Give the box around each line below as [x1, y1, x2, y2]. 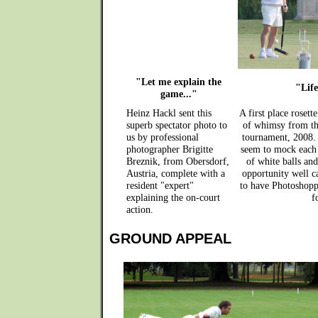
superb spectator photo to [126, 119, 227, 131]
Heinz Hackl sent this [126, 107, 212, 119]
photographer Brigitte [126, 143, 213, 155]
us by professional [126, 131, 199, 143]
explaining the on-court [126, 192, 220, 203]
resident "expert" [126, 180, 194, 191]
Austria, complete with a [126, 168, 225, 179]
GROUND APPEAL [109, 231, 231, 246]
